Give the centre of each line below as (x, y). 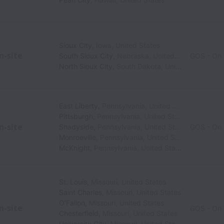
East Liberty (79, 106)
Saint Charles (81, 192)
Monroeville (78, 137)
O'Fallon (72, 203)
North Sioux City (86, 66)
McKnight (75, 148)
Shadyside (76, 127)
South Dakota (139, 66)
